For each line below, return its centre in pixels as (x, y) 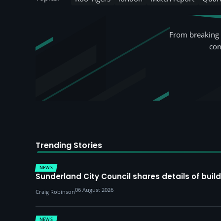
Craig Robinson (55, 192)
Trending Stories (69, 145)
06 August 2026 (94, 190)
